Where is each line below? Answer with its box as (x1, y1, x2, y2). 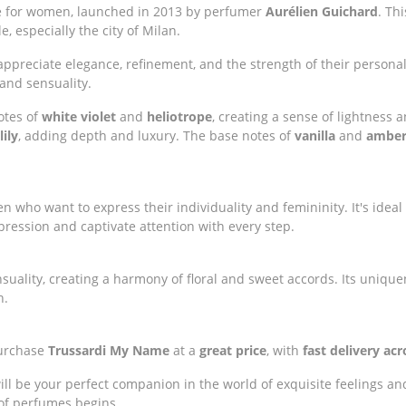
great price (199, 341, 266, 359)
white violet (42, 107, 116, 125)
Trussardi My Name (48, 341, 169, 359)
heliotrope (147, 107, 212, 125)
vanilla (295, 126, 335, 144)
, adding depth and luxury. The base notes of (18, 126, 295, 144)
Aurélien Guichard (266, 2, 378, 20)
